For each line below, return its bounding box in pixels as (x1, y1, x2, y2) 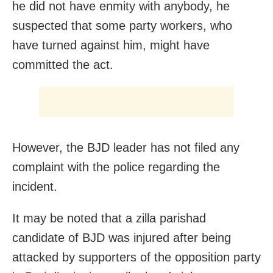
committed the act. (12, 58, 113, 72)
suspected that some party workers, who (12, 19, 232, 33)
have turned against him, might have (12, 38, 210, 52)
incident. (12, 180, 57, 194)
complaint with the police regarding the (12, 160, 220, 174)
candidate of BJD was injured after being (12, 231, 231, 245)
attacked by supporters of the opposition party (12, 250, 261, 264)
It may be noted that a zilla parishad (12, 211, 206, 225)
